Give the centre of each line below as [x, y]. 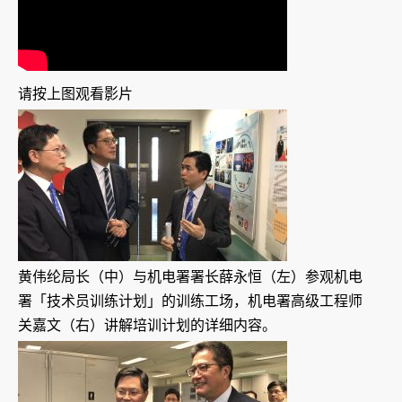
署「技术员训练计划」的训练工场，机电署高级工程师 [190, 301]
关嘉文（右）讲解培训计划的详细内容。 [147, 326]
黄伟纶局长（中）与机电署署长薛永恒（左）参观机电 [190, 277]
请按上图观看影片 [75, 94]
